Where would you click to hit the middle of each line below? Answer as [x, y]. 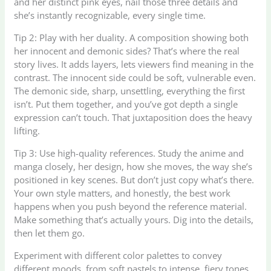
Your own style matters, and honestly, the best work [122, 193]
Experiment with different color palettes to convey [118, 256]
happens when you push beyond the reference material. [131, 207]
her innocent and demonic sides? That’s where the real [127, 51]
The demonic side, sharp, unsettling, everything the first [130, 91]
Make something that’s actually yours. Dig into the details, [134, 220]
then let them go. [50, 233]
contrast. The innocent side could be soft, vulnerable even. [135, 78]
